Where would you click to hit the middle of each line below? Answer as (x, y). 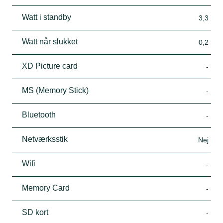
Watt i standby (47, 17)
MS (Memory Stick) (55, 91)
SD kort (35, 213)
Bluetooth (39, 115)
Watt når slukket (50, 42)
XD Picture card (50, 66)
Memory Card (46, 188)
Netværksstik (45, 139)
